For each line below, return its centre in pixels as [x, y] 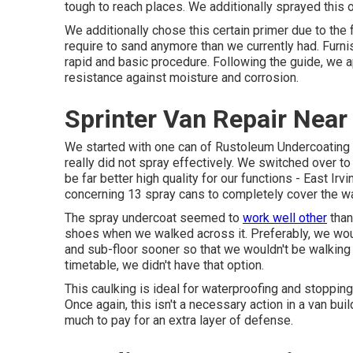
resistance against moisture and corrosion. [182, 78]
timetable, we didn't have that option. [164, 265]
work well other [285, 218]
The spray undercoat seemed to [154, 218]
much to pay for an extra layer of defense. [179, 320]
